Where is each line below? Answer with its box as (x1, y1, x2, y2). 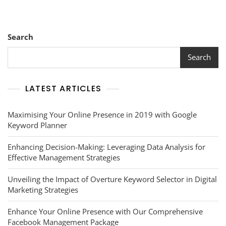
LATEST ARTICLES (25, 82, 101, 94)
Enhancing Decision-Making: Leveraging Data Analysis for (8, 141, 205, 152)
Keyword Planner (8, 120, 67, 130)
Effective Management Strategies (8, 152, 120, 162)
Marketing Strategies (8, 184, 78, 195)
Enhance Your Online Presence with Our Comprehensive (8, 206, 203, 216)
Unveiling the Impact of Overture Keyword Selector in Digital (8, 174, 217, 184)
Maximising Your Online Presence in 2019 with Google (8, 109, 197, 120)
